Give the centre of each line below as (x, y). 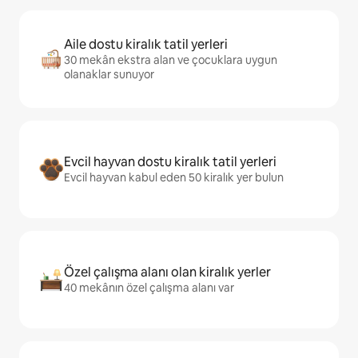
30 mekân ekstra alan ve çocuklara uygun (171, 60)
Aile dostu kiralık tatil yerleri (146, 45)
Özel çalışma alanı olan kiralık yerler (167, 272)
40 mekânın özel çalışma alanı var (149, 288)
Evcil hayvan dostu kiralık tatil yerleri (170, 162)
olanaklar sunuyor (109, 75)
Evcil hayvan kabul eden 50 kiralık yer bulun (174, 178)
